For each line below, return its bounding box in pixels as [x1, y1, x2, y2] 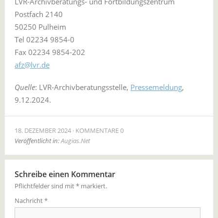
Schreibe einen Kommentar [15, 169, 115, 180]
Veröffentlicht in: [15, 136, 61, 145]
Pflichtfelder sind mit [15, 182, 76, 190]
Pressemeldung [130, 82, 182, 92]
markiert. [79, 182, 107, 190]
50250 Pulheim [15, 22, 66, 32]
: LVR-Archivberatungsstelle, [35, 82, 130, 92]
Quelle [15, 82, 35, 92]
